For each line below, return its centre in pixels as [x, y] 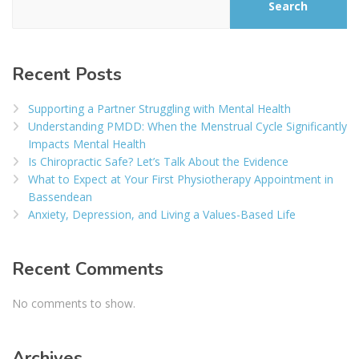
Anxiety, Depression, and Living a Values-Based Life [162, 215]
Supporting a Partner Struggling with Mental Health [159, 109]
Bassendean [60, 197]
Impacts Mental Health [87, 144]
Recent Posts [67, 75]
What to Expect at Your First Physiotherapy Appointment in [181, 179]
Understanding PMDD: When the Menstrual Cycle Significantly [188, 127]
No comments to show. [74, 304]
